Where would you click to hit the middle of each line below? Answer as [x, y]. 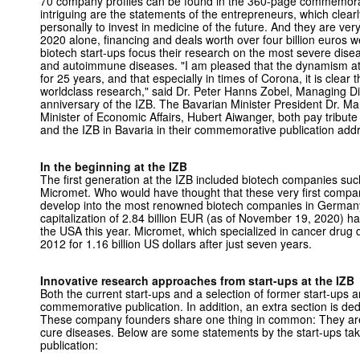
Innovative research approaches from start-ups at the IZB [197, 280]
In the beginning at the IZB [114, 166]
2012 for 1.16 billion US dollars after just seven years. [176, 243]
